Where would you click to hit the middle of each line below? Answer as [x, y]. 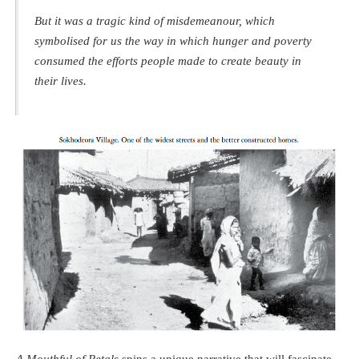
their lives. [61, 81]
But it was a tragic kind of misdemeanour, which [155, 21]
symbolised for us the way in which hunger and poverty [173, 41]
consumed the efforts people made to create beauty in [168, 61]
